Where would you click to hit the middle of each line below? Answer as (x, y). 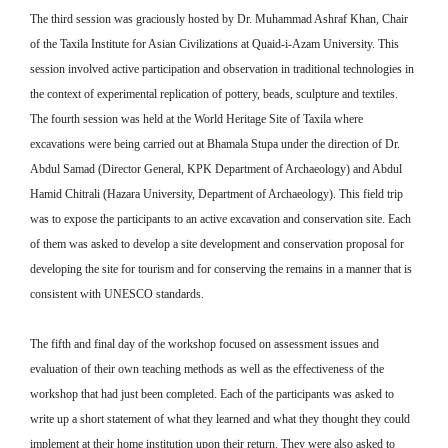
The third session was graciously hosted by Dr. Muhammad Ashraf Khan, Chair (219, 18)
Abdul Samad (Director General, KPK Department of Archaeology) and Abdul (216, 168)
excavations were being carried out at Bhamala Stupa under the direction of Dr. (215, 143)
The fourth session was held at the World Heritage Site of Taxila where (196, 118)
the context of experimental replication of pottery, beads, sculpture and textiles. (214, 93)
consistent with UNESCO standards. (118, 293)
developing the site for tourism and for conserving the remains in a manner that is (221, 268)
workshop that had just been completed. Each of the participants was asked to (212, 394)
